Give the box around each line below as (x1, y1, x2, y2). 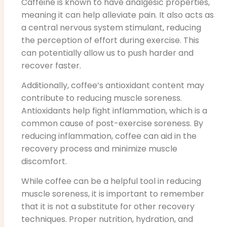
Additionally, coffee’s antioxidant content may (21, 80, 204, 92)
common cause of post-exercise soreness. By (21, 118, 203, 130)
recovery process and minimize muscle (21, 143, 177, 155)
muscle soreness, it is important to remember (21, 188, 204, 200)
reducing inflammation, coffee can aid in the (21, 130, 197, 142)
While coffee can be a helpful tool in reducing (21, 175, 201, 187)
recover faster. (21, 59, 81, 71)
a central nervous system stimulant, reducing (21, 21, 201, 33)
